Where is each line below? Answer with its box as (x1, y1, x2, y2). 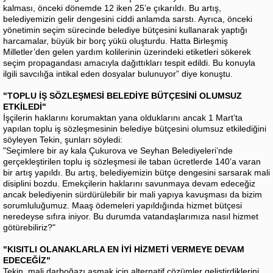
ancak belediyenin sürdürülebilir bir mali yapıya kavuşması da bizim (3, 190, 262, 200)
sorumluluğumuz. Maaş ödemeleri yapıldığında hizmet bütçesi (3, 200, 242, 211)
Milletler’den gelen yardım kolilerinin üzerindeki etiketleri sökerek (3, 47, 251, 57)
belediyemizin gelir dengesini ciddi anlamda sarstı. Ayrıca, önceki (3, 14, 252, 24)
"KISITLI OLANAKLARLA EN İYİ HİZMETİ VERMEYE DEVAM (3, 244, 244, 255)
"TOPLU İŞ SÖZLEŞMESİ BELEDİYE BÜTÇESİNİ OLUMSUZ (3, 91, 242, 101)
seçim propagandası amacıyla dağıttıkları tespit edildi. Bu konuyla (3, 58, 255, 68)
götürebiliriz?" (3, 222, 55, 233)
